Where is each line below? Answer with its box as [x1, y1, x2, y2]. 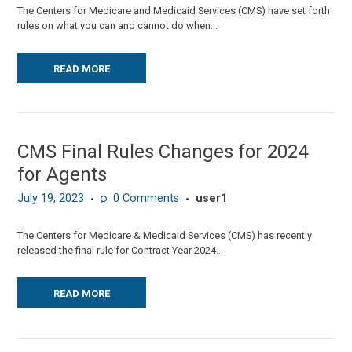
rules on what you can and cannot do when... [17, 19, 218, 31]
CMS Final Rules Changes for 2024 [17, 140, 309, 163]
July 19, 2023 [17, 192, 85, 206]
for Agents [17, 163, 108, 185]
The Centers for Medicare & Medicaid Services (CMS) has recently [17, 229, 313, 242]
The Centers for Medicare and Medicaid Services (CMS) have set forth [17, 4, 331, 16]
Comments [119, 192, 179, 206]
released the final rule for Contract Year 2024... [17, 244, 224, 257]
